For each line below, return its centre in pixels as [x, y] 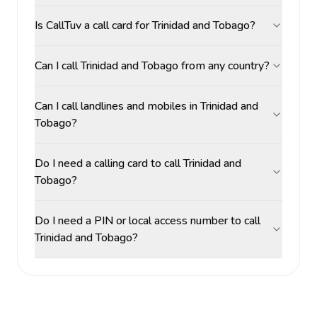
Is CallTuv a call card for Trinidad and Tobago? [145, 25]
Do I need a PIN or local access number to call [148, 221]
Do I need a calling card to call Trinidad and [138, 163]
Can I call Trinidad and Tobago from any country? [152, 66]
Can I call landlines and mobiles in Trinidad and [146, 106]
